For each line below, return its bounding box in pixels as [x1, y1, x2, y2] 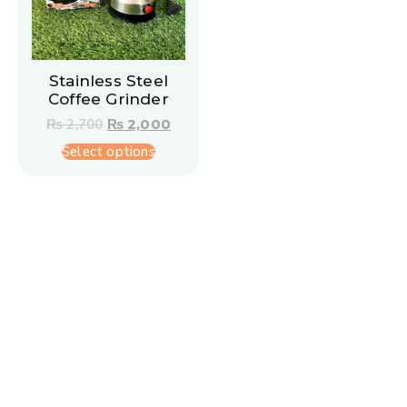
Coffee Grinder [48, 90, 169, 109]
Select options [62, 143, 155, 162]
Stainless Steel [49, 72, 168, 91]
